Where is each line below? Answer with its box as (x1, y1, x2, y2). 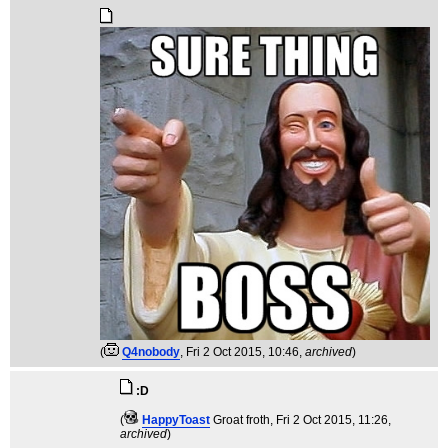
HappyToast (142, 412, 210, 427)
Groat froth (213, 412, 270, 427)
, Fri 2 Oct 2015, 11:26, (270, 412, 391, 427)
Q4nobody (122, 344, 180, 359)
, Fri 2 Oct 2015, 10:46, (180, 344, 305, 359)
